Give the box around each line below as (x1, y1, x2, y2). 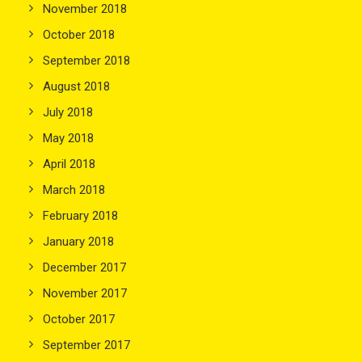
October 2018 (43, 27, 115, 42)
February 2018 (43, 208, 118, 223)
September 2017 (43, 338, 130, 352)
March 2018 (43, 183, 105, 197)
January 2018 (43, 234, 114, 249)
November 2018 (43, 2, 127, 16)
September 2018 (43, 53, 130, 68)
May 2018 (43, 131, 94, 145)
